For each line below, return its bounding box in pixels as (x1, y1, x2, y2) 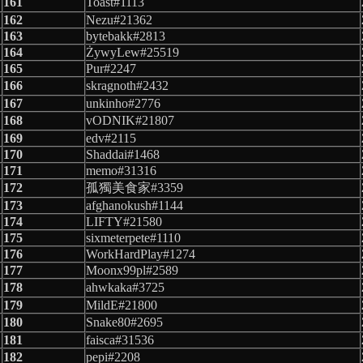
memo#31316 (86, 163, 156, 177)
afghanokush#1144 (86, 198, 183, 212)
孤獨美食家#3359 (86, 180, 183, 194)
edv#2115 (86, 130, 136, 145)
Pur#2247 (86, 61, 136, 75)
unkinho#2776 (86, 96, 160, 110)
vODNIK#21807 (86, 113, 174, 127)
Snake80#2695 (86, 314, 163, 329)
